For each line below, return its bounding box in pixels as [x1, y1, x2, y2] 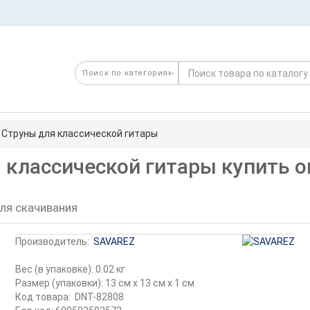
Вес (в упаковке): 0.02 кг [15, 264, 126, 275]
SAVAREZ [93, 236, 136, 247]
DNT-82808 [75, 291, 125, 302]
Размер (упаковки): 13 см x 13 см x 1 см [15, 277, 195, 289]
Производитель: [15, 236, 90, 247]
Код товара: [15, 291, 71, 302]
